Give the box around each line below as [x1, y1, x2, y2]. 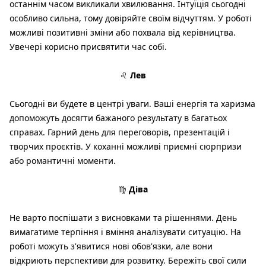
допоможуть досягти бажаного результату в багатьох [9, 112, 227, 124]
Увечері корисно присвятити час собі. [9, 41, 167, 53]
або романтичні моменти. [9, 155, 116, 167]
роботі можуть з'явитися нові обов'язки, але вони [9, 240, 213, 252]
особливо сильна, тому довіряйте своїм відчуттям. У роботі [9, 12, 252, 24]
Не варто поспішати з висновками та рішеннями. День [9, 212, 237, 224]
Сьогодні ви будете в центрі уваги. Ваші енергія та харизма [9, 98, 255, 110]
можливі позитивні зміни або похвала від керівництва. [9, 27, 236, 39]
